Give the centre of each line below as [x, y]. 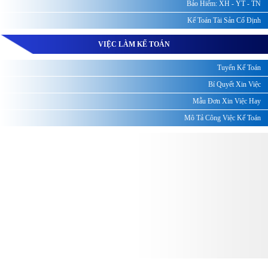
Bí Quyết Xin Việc [234, 84]
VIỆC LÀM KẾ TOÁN [134, 44]
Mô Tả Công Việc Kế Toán [223, 118]
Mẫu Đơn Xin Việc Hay [227, 101]
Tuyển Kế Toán [239, 67]
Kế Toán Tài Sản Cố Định [224, 20]
